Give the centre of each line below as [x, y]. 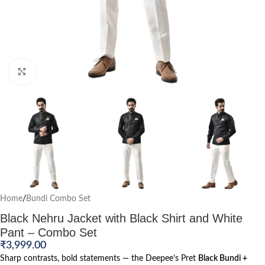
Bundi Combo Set [58, 199]
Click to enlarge [62, 71]
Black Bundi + [223, 259]
